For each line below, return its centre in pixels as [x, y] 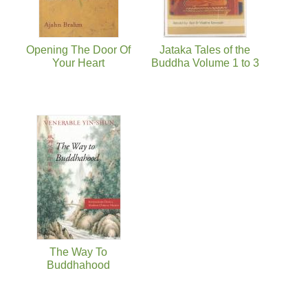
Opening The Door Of [78, 49]
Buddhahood [78, 265]
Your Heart [78, 63]
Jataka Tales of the [205, 49]
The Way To [78, 252]
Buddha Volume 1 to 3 [205, 63]
